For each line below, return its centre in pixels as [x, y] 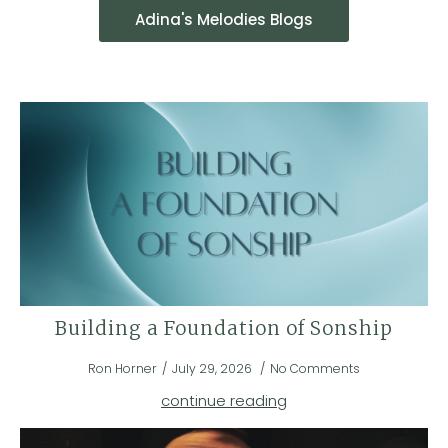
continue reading [224, 400]
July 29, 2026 [213, 368]
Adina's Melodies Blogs [224, 19]
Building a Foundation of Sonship [224, 328]
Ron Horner [122, 368]
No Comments [315, 368]
